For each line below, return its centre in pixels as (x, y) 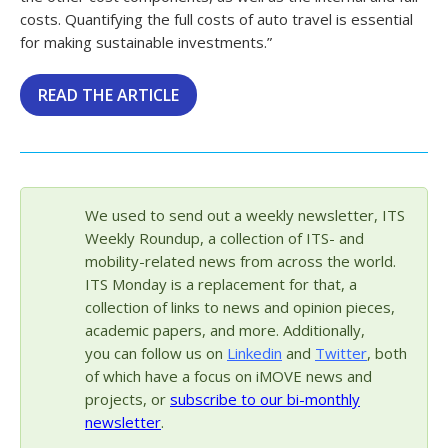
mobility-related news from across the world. (240, 261)
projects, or (127, 399)
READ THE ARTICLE (108, 95)
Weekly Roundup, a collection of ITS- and (224, 238)
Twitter (341, 353)
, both (387, 353)
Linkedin (254, 353)
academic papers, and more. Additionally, (225, 330)
